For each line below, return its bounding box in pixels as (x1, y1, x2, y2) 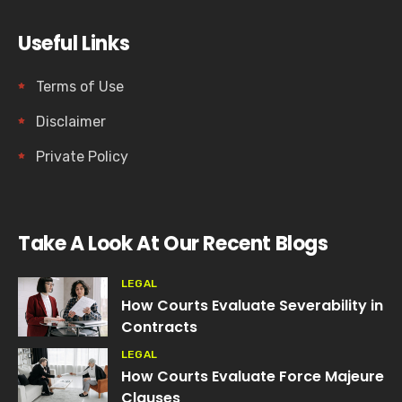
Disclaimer (36, 112, 106, 130)
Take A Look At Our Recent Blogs (18, 229, 328, 258)
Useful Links (18, 29, 130, 57)
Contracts (121, 316, 197, 337)
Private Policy (36, 147, 128, 165)
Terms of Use (36, 77, 124, 95)
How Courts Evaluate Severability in (121, 294, 383, 316)
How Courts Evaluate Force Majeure (121, 365, 384, 387)
